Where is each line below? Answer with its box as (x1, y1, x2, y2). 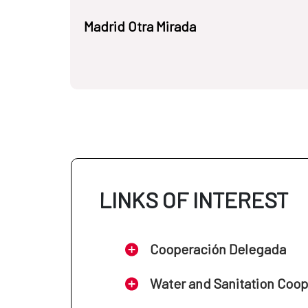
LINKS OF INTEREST (99, 186, 288, 212)
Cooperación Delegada (150, 240, 287, 257)
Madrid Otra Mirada (84, 17, 196, 34)
